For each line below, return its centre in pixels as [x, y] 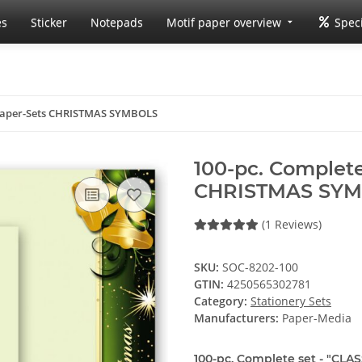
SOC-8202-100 [260, 267]
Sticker [49, 22]
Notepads [117, 22]
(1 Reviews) [292, 224]
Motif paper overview [224, 22]
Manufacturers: [236, 318]
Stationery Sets [291, 301]
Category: [222, 301]
